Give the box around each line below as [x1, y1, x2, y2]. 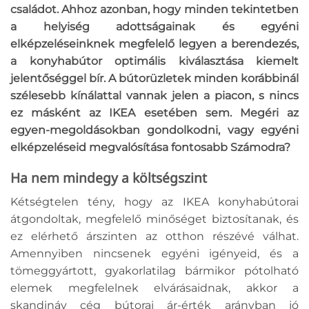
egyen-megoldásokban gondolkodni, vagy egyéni [10, 123, 299, 137]
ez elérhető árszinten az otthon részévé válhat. [10, 230, 299, 243]
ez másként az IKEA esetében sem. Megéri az [10, 106, 299, 119]
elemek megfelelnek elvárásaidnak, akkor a [10, 281, 299, 295]
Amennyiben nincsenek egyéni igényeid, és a [10, 247, 299, 261]
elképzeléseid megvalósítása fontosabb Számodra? [10, 140, 293, 154]
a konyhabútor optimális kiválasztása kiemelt [10, 54, 299, 68]
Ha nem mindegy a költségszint [10, 168, 210, 188]
